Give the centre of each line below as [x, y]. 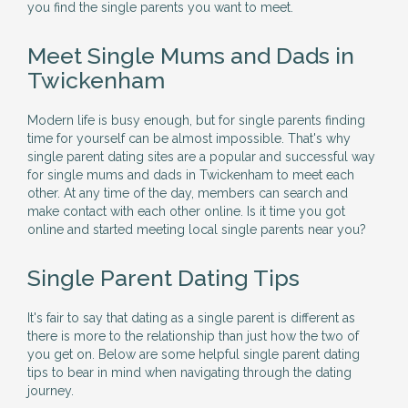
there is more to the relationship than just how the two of [193, 336]
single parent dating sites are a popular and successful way [201, 157]
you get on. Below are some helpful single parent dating [194, 354]
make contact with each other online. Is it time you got [186, 211]
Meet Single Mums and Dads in [191, 56]
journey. [51, 391]
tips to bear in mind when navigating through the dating [189, 372]
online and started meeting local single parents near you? [197, 229]
